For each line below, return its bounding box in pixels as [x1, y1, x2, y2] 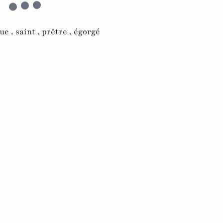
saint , [15, 26, 42, 38]
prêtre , [42, 26, 74, 38]
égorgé [74, 26, 100, 38]
